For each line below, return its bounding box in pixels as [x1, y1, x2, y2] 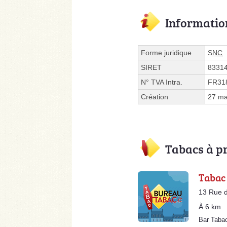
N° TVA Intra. [141, 78, 182, 86]
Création [141, 92, 168, 101]
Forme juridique [141, 48, 192, 57]
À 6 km [199, 202, 221, 211]
